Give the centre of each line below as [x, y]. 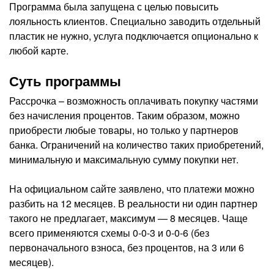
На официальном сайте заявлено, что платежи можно [132, 188]
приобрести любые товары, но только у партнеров [124, 130]
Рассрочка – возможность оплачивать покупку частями [134, 100]
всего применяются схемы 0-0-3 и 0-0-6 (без [109, 232]
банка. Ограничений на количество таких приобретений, [136, 144]
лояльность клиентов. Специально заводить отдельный [135, 21]
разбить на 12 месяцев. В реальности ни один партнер [133, 203]
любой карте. [39, 50]
